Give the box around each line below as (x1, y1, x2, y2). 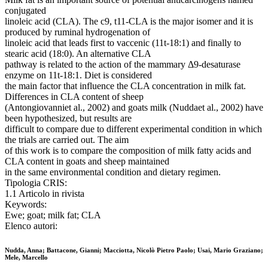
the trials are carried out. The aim (5, 135, 129, 145)
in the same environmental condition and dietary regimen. (5, 167, 221, 178)
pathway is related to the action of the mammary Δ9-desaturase (5, 59, 240, 70)
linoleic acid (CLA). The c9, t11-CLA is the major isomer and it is (5, 16, 253, 27)
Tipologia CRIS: (5, 178, 67, 188)
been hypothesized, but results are (5, 113, 132, 124)
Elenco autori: (5, 221, 57, 232)
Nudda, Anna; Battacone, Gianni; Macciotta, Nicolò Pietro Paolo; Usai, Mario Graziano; (5, 246, 263, 254)
